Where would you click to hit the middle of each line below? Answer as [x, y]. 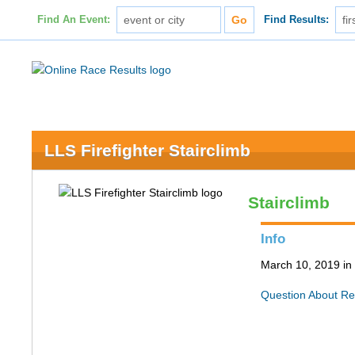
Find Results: [297, 20]
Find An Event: [73, 20]
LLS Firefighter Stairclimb [148, 150]
